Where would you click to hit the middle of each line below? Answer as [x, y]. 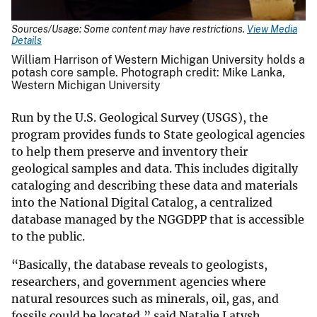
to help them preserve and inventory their [129, 152]
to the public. [50, 237]
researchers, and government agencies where [139, 282]
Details [27, 41]
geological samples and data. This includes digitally [155, 169]
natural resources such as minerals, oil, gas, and [145, 299]
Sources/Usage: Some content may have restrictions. [129, 29]
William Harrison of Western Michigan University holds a [158, 60]
